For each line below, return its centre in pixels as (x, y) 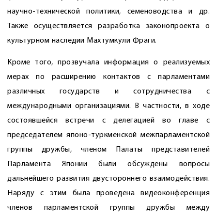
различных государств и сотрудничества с (108, 92)
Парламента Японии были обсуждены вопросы (108, 164)
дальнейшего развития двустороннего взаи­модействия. (108, 179)
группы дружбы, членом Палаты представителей (108, 150)
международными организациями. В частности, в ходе (108, 106)
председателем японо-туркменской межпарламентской (108, 135)
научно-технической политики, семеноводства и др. (108, 12)
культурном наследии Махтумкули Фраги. (82, 41)
